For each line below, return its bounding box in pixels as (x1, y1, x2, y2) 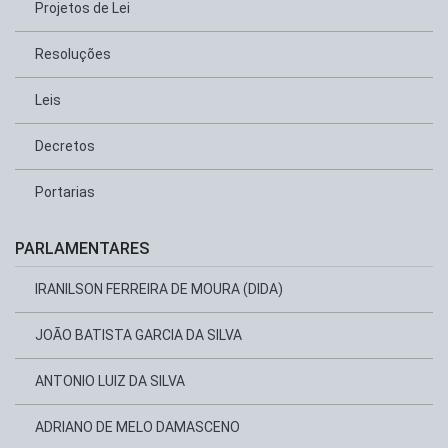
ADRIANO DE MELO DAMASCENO (35, 419, 240, 435)
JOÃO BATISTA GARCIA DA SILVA (35, 327, 242, 343)
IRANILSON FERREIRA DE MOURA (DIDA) (35, 281, 283, 297)
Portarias (35, 184, 95, 200)
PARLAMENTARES (15, 239, 149, 258)
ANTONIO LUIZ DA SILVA (35, 373, 185, 389)
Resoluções (35, 46, 111, 62)
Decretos (35, 138, 95, 154)
